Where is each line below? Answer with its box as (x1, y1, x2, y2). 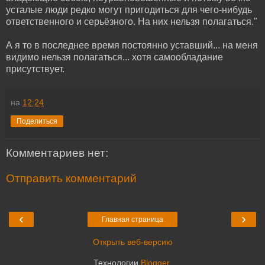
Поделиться (17, 117, 57, 125)
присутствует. (6, 63, 64, 74)
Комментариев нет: (6, 146, 108, 159)
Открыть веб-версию (92, 237, 173, 247)
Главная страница (102, 215, 163, 224)
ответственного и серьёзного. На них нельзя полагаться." (6, 16, 257, 27)
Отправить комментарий (6, 172, 137, 185)
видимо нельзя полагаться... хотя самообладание (6, 51, 223, 62)
